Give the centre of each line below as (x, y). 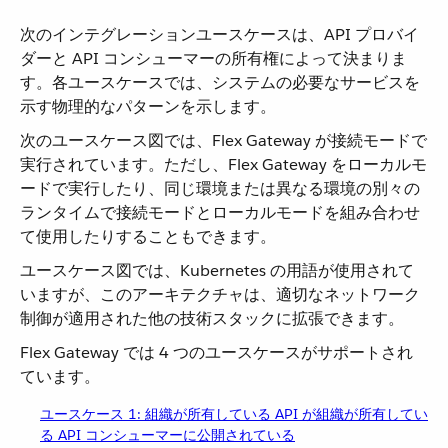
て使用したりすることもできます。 (148, 236)
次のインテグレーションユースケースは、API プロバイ (219, 34)
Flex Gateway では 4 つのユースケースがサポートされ (216, 352)
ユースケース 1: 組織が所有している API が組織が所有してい (234, 414)
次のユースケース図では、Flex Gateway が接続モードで (223, 140)
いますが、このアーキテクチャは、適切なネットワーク (220, 294)
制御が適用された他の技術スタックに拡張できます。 (212, 318)
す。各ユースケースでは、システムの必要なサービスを (220, 82)
